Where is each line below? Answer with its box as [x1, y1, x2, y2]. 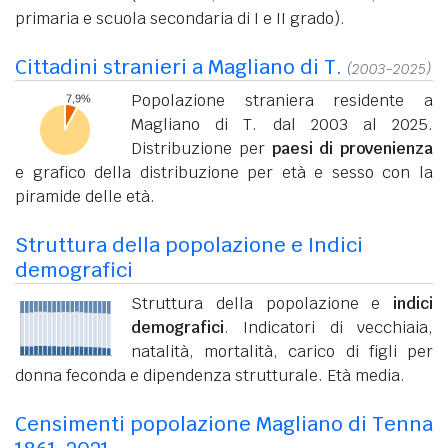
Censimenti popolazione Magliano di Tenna [15, 410, 433, 437]
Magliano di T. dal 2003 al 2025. [131, 113, 433, 135]
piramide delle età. [15, 185, 155, 207]
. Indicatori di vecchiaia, [224, 316, 433, 338]
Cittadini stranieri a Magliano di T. [15, 53, 342, 80]
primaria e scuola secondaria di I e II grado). [15, 7, 345, 29]
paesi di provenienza [271, 137, 433, 159]
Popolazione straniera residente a [131, 89, 433, 111]
